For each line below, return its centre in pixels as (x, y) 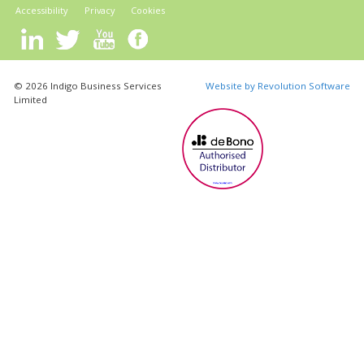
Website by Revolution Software (277, 86)
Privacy (99, 10)
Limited (31, 100)
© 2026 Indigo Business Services (88, 86)
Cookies (148, 10)
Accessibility (42, 10)
